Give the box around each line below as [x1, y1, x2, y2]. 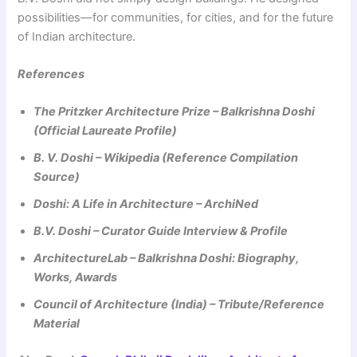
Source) [33, 170, 80, 185]
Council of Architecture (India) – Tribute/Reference [33, 297, 325, 312]
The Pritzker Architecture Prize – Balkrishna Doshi [33, 104, 316, 120]
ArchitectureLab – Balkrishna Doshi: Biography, [33, 251, 300, 266]
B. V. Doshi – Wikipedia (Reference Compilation [33, 151, 299, 166]
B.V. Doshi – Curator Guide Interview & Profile [33, 224, 288, 239]
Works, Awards [33, 270, 118, 285]
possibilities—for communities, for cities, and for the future [18, 10, 334, 25]
